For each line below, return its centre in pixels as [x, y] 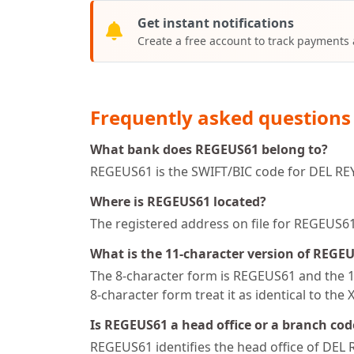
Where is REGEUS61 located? [178, 201]
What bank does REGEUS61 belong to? [209, 149]
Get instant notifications [216, 23]
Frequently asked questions [220, 117]
